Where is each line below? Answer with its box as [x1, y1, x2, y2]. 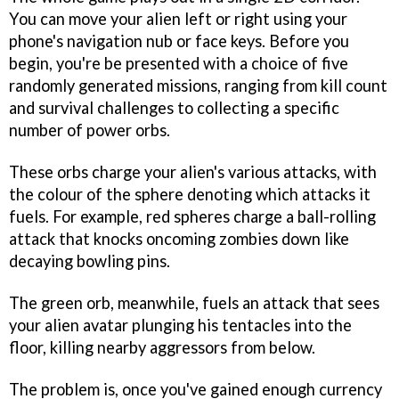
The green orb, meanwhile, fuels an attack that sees [9, 292, 379, 313]
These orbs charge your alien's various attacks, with [9, 162, 377, 182]
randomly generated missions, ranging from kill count [9, 76, 387, 96]
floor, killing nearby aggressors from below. [9, 337, 315, 357]
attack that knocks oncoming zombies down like [9, 229, 349, 248]
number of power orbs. [9, 120, 170, 141]
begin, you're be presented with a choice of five [9, 53, 348, 74]
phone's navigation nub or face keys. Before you [9, 31, 349, 52]
